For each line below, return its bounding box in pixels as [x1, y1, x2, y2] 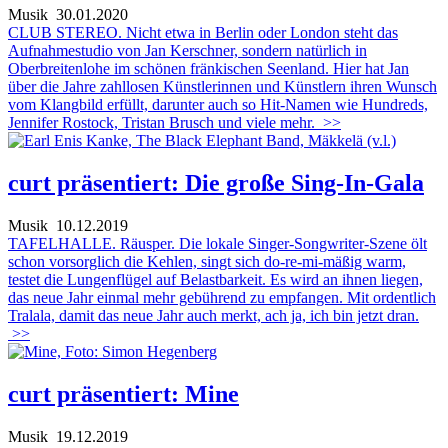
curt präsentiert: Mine [8, 380, 239, 407]
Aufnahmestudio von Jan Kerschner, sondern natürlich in [8, 42, 367, 60]
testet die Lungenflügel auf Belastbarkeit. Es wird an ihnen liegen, [8, 271, 423, 288]
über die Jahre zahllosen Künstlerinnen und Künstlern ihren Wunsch [8, 78, 437, 96]
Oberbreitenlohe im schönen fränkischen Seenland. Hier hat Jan [8, 60, 409, 78]
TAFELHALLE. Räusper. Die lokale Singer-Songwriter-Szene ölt [8, 235, 427, 252]
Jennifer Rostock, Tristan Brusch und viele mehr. [8, 114, 315, 132]
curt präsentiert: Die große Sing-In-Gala [8, 170, 424, 197]
